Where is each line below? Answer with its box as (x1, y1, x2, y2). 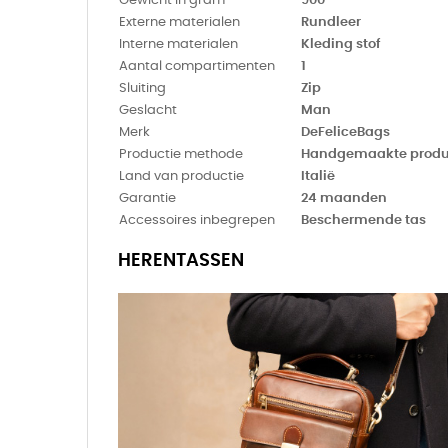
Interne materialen (119, 37, 238, 51)
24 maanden (301, 191, 387, 205)
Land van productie (119, 169, 244, 183)
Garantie (119, 191, 176, 205)
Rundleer (301, 15, 361, 29)
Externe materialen (119, 15, 240, 29)
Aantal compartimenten (119, 59, 275, 73)
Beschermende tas (301, 213, 426, 227)
